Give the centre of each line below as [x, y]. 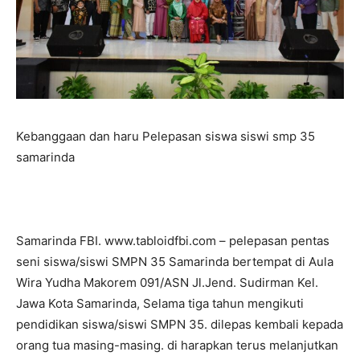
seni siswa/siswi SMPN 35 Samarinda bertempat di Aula [175, 261]
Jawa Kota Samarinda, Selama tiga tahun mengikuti [160, 303]
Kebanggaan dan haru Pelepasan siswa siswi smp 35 [166, 136]
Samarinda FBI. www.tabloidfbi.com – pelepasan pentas [173, 240]
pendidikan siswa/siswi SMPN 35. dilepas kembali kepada [180, 324]
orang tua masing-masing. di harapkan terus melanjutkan [177, 345]
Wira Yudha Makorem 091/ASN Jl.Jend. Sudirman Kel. [167, 282]
